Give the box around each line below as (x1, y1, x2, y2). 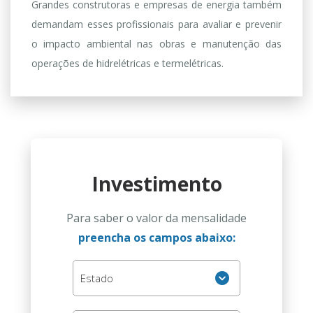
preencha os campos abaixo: (78, 230, 235, 245)
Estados (73, 267, 109, 280)
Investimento (91, 170, 222, 197)
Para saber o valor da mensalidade (66, 210, 247, 226)
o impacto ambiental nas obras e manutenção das (31, 37, 282, 50)
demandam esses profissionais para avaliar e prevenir (31, 17, 282, 31)
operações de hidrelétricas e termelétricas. (31, 57, 224, 70)
